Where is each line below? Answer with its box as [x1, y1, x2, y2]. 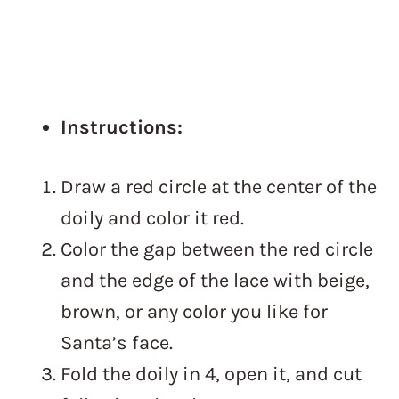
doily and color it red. [61, 207, 244, 231]
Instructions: [61, 116, 183, 140]
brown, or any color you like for [61, 300, 328, 324]
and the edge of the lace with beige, [61, 269, 370, 293]
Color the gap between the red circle [61, 238, 373, 262]
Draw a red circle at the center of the [61, 175, 377, 199]
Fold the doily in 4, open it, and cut [61, 362, 362, 387]
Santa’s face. [61, 331, 173, 355]
